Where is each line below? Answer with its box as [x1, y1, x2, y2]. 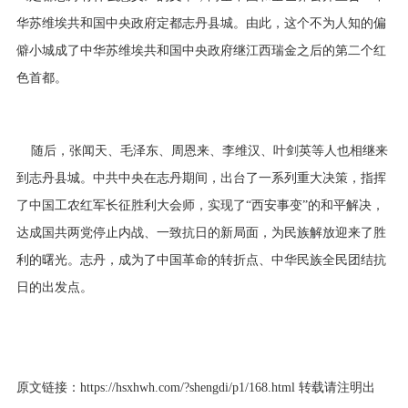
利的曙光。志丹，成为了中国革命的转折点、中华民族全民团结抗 [15, 252, 386, 267]
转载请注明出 [294, 380, 375, 394]
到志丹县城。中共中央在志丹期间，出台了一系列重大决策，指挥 [15, 170, 386, 185]
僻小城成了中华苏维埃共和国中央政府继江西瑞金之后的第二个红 [15, 43, 386, 57]
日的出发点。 [15, 280, 93, 294]
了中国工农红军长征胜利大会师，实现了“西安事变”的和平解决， [15, 198, 384, 212]
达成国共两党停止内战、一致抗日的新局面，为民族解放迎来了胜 [15, 225, 386, 240]
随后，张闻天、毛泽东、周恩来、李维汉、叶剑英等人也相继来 [15, 143, 388, 158]
